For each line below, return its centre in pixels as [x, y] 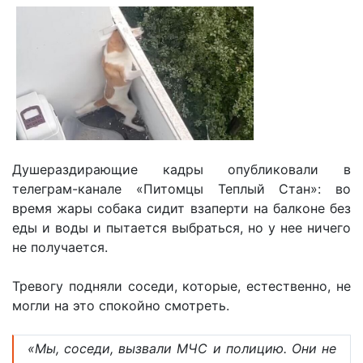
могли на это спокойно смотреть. [121, 305]
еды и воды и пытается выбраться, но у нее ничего [181, 227]
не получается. [60, 247]
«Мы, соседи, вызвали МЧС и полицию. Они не [182, 348]
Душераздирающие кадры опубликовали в [181, 169]
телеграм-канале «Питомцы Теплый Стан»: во [181, 188]
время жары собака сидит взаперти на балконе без [181, 208]
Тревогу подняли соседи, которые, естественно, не [181, 286]
